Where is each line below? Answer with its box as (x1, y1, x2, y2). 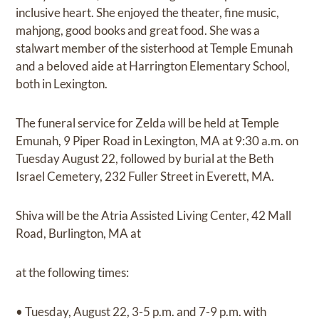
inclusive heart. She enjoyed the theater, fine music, (16, 5, 280, 21)
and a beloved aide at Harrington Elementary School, (16, 58, 291, 74)
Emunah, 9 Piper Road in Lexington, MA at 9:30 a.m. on (16, 133, 299, 149)
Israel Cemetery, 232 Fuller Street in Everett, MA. (16, 169, 275, 184)
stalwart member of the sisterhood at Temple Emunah (16, 41, 293, 56)
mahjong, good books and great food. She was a (16, 23, 261, 38)
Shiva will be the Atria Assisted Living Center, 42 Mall (16, 208, 292, 224)
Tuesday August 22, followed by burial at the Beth (16, 151, 274, 167)
